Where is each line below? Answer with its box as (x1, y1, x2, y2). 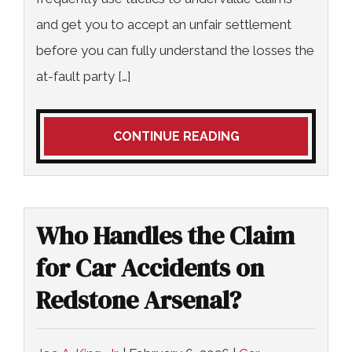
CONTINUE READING (112, 128, 240, 144)
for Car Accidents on (36, 250, 264, 285)
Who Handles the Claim (36, 218, 295, 253)
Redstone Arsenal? (36, 282, 241, 317)
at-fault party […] (36, 68, 131, 84)
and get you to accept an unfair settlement (36, 16, 291, 32)
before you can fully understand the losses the (36, 42, 314, 58)
